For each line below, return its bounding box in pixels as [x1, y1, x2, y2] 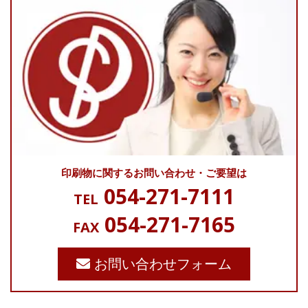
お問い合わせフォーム [90, 255, 232, 272]
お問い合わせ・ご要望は [133, 166, 247, 179]
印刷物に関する [61, 166, 133, 179]
